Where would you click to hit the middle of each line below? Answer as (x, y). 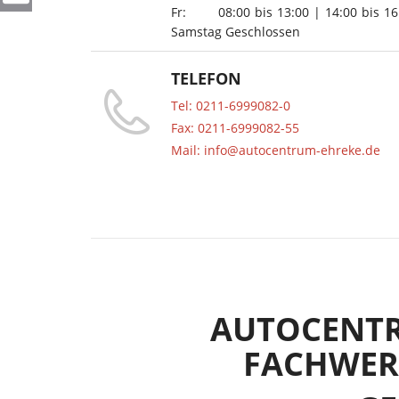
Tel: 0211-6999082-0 (231, 106)
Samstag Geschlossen (236, 32)
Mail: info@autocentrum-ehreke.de (276, 150)
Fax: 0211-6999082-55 (235, 128)
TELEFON (206, 78)
